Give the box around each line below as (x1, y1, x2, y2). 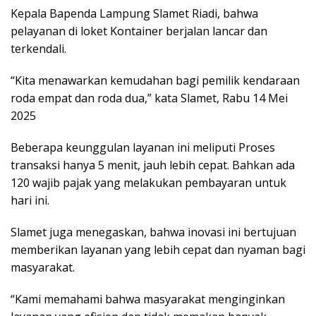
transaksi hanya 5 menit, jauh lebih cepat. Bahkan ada (11, 157, 295, 173)
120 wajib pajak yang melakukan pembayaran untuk (11, 174, 286, 190)
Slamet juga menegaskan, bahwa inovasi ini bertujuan (11, 224, 296, 240)
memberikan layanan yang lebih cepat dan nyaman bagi (11, 241, 305, 257)
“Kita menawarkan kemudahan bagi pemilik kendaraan (11, 72, 300, 88)
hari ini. (11, 192, 49, 208)
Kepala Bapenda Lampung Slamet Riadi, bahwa (11, 5, 258, 21)
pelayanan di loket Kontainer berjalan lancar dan (11, 23, 267, 39)
